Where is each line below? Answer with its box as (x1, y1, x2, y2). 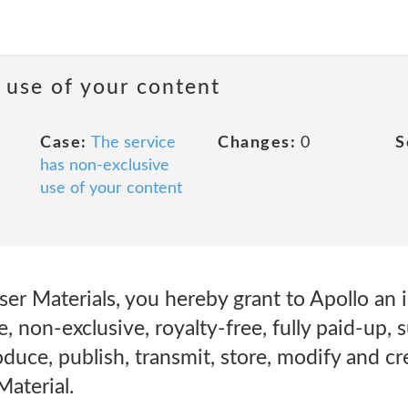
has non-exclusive (40, 158, 169, 174)
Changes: (218, 135, 296, 151)
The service (90, 135, 176, 151)
